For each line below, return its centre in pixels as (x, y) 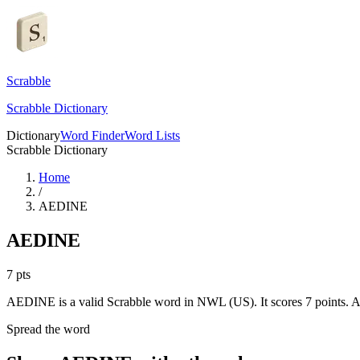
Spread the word (48, 329)
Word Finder (92, 135)
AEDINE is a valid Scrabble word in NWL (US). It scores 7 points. (178, 301)
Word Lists (152, 135)
